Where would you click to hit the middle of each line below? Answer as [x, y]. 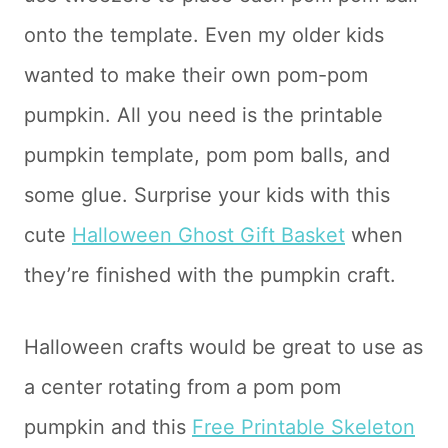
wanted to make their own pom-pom [196, 75]
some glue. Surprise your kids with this [207, 195]
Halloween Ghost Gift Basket [208, 235]
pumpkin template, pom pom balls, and [207, 155]
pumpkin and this [108, 427]
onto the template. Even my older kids [204, 35]
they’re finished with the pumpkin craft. [210, 275]
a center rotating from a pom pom [182, 387]
